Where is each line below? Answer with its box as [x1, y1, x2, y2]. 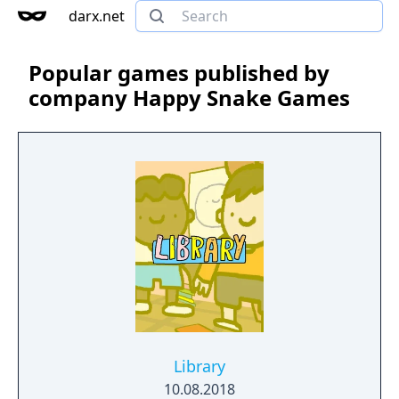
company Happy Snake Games [28, 83, 350, 112]
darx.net [69, 6, 125, 26]
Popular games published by [28, 58, 330, 87]
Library [174, 355, 225, 377]
